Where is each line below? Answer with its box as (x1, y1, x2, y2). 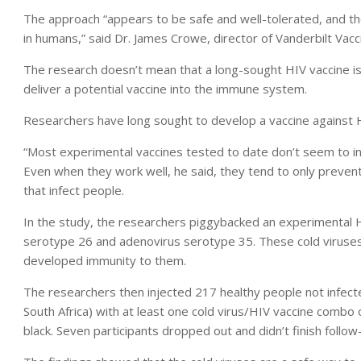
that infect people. (23, 182, 124, 198)
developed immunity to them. (23, 252, 186, 268)
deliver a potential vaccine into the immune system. (23, 81, 307, 97)
